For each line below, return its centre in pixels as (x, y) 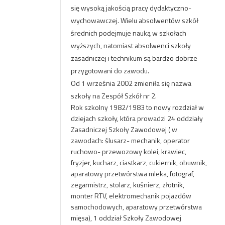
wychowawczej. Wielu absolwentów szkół (134, 20)
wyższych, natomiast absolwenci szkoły (131, 45)
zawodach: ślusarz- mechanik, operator (130, 140)
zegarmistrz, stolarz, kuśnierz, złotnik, (127, 185)
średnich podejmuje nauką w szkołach (128, 33)
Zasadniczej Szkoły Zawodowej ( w (124, 129)
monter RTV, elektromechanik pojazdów (131, 196)
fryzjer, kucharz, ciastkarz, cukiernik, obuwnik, (139, 162)
